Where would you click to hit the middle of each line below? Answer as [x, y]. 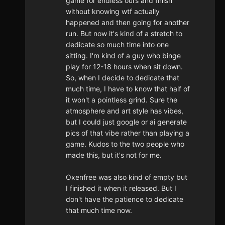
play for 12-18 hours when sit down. [124, 67]
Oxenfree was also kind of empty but [127, 177]
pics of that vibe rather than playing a [128, 133]
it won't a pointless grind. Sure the [122, 100]
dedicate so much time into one [117, 45]
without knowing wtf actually [113, 12]
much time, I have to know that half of [128, 89]
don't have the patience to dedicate [125, 199]
